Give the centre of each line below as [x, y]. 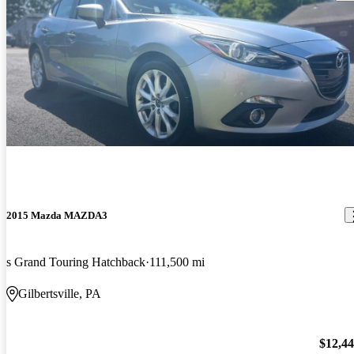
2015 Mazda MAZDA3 [57, 215]
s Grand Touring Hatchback [76, 262]
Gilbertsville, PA [60, 294]
